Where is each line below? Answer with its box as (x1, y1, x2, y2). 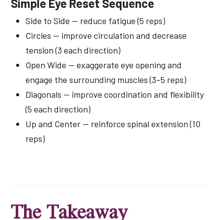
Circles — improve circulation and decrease (26, 30, 187, 41)
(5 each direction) (26, 104, 91, 115)
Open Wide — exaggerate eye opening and (26, 59, 182, 71)
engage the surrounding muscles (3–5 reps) (26, 74, 187, 85)
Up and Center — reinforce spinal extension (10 (26, 118, 201, 130)
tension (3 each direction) (26, 45, 121, 56)
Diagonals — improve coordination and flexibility (26, 89, 204, 100)
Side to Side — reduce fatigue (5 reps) (26, 15, 165, 27)
